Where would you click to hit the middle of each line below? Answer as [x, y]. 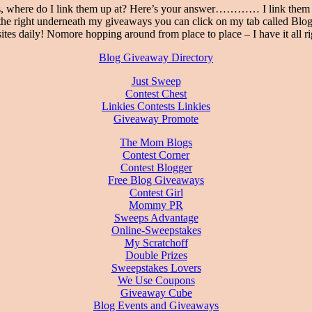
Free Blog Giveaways [156, 180]
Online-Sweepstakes [156, 230]
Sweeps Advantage [156, 217]
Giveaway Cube [156, 292]
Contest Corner [156, 155]
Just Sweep [156, 81]
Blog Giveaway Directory [156, 57]
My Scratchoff [156, 242]
